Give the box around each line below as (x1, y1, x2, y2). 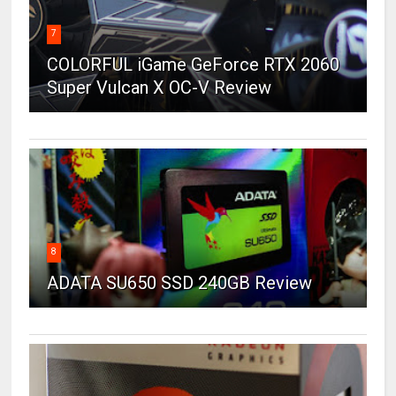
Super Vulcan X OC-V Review (47, 77, 272, 99)
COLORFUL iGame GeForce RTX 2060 (47, 54, 340, 76)
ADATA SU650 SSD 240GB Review (47, 272, 313, 294)
